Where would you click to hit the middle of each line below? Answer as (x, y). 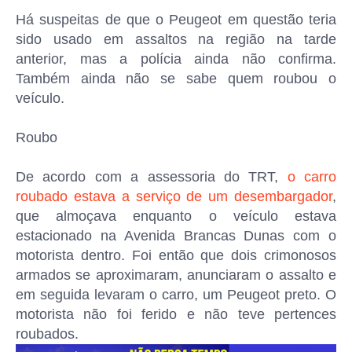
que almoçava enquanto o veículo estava (176, 216)
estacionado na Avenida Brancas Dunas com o (176, 236)
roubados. (47, 334)
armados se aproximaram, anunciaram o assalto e (176, 275)
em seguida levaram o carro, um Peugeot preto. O (176, 295)
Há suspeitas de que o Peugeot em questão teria (176, 20)
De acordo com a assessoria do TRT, (152, 177)
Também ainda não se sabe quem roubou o (176, 79)
